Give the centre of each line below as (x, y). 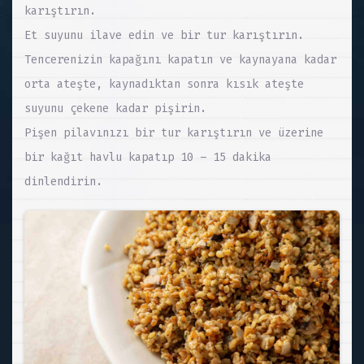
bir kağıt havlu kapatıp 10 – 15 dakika (148, 157)
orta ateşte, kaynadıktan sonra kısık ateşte (164, 84)
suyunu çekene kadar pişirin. (115, 108)
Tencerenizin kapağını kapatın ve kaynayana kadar (180, 59)
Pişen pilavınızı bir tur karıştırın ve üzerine (174, 132)
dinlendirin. (63, 181)
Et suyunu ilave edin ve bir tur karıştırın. (164, 35)
